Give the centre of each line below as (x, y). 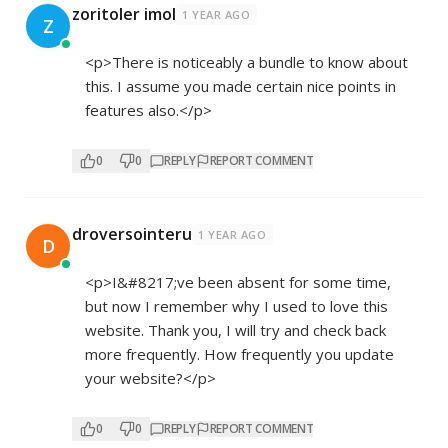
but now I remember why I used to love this (236, 306)
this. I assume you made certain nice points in (240, 86)
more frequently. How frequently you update (239, 354)
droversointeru (132, 234)
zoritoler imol (124, 14)
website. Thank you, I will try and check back (235, 330)
